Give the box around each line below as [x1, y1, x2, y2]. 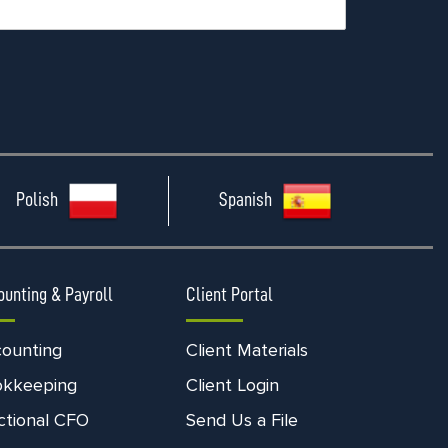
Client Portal [186, 284, 274, 305]
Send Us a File [186, 409, 299, 431]
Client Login [186, 374, 280, 396]
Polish [15, 189, 58, 210]
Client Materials [186, 339, 309, 361]
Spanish [218, 189, 272, 210]
